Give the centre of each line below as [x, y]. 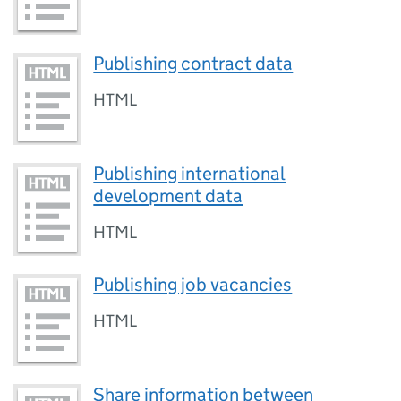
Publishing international [190, 174]
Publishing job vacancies [193, 284]
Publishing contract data [193, 63]
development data [168, 196]
